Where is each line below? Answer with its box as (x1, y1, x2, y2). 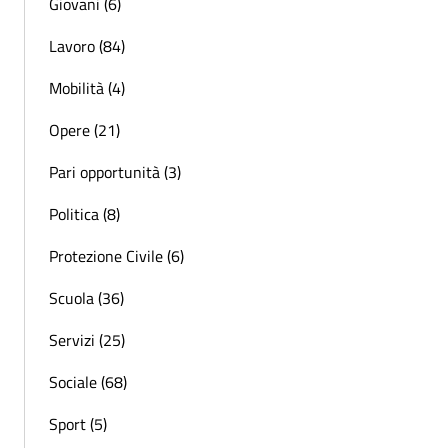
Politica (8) (49, 201, 120, 226)
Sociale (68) (49, 369, 127, 394)
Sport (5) (49, 411, 107, 436)
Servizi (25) (49, 327, 125, 352)
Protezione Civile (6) (49, 243, 184, 268)
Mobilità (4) (49, 75, 125, 100)
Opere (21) (49, 117, 120, 142)
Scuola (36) (49, 285, 124, 310)
